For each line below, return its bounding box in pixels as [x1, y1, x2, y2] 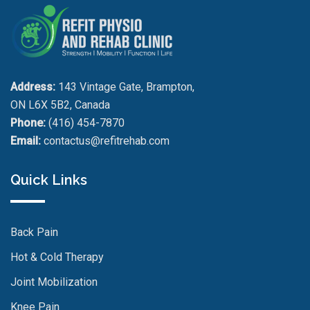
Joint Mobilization [10, 275, 98, 289]
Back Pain [10, 225, 58, 239]
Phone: [10, 116, 46, 129]
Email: [10, 134, 41, 147]
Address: [10, 80, 55, 93]
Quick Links [10, 171, 87, 188]
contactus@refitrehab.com [41, 134, 170, 147]
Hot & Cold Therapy [10, 250, 104, 264]
